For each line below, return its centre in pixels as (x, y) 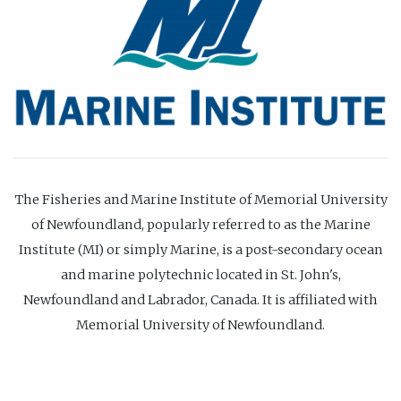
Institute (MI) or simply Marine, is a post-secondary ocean (200, 250)
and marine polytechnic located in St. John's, (200, 275)
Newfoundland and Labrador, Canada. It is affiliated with (200, 300)
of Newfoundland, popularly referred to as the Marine (200, 225)
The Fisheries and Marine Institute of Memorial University (200, 200)
